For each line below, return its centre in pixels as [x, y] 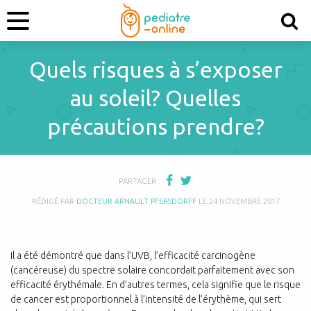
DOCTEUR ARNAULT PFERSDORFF [136, 201]
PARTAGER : [140, 181]
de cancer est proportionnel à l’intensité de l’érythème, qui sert [146, 299]
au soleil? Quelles [155, 98]
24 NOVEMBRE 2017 [244, 201]
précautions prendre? [155, 126]
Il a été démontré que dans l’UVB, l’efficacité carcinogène [133, 255]
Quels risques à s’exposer [155, 69]
